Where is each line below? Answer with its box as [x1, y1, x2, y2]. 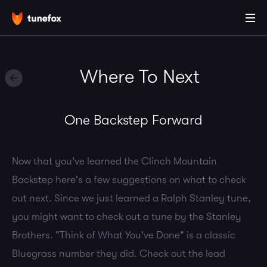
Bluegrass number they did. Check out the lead [12, 248, 225, 259]
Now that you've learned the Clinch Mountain [12, 156, 217, 167]
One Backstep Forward [64, 112, 203, 128]
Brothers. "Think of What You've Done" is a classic [12, 229, 235, 241]
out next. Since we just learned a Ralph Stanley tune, [12, 193, 251, 204]
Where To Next [79, 66, 200, 88]
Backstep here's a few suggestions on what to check [12, 174, 246, 185]
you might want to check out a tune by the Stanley [12, 211, 241, 222]
